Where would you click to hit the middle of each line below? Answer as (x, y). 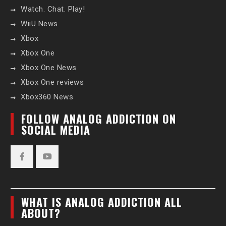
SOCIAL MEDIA (56, 130)
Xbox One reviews (52, 82)
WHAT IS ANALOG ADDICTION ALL (102, 202)
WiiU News (39, 24)
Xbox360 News (47, 97)
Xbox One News (49, 68)
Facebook (39, 173)
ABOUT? (41, 213)
